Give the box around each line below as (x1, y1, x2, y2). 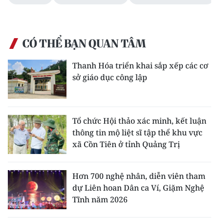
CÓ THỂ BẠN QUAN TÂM (22, 37, 146, 50)
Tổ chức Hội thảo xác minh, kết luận (72, 115, 206, 126)
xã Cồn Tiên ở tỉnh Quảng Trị (72, 139, 180, 150)
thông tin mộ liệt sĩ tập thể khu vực (72, 127, 202, 138)
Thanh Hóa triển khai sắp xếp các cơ (72, 60, 208, 71)
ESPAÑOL (7, 95, 44, 106)
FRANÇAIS (7, 48, 47, 59)
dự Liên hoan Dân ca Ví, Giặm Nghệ (72, 182, 204, 193)
